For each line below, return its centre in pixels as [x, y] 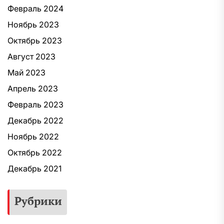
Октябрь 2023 [35, 40]
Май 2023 [26, 72]
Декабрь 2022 [35, 120]
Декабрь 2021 [34, 168]
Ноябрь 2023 [33, 24]
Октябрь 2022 [35, 152]
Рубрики [38, 201]
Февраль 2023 [35, 104]
